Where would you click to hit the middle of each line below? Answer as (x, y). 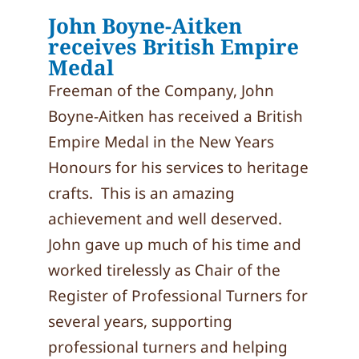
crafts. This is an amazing (141, 193)
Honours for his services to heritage (178, 167)
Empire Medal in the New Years (161, 142)
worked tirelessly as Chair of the (164, 270)
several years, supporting (140, 321)
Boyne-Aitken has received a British (175, 116)
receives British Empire (173, 46)
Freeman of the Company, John (161, 91)
